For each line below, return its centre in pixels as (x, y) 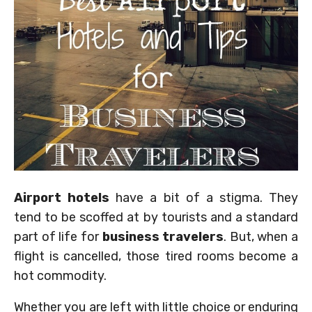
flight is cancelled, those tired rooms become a (156, 257)
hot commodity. (60, 276)
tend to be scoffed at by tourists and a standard (156, 218)
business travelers (163, 237)
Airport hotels (62, 198)
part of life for (58, 237)
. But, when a (261, 237)
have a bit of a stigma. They (204, 198)
